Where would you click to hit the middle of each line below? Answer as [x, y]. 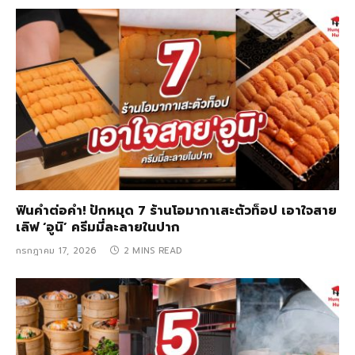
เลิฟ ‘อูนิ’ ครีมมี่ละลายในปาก [98, 228]
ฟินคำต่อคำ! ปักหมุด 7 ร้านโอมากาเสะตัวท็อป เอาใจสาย [176, 211]
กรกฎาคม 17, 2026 [56, 251]
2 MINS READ [153, 251]
